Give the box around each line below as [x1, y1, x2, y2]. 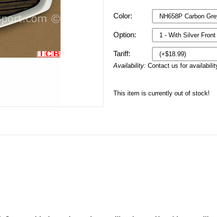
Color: [113, 12, 134, 20]
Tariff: [113, 49, 132, 58]
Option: [113, 31, 138, 39]
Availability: [113, 62, 148, 70]
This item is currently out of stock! [113, 90, 210, 97]
